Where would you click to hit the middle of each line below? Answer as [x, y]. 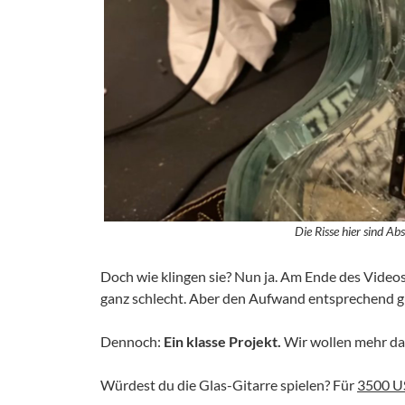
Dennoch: [131, 342]
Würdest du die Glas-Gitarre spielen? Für [229, 385]
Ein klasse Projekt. [221, 342]
